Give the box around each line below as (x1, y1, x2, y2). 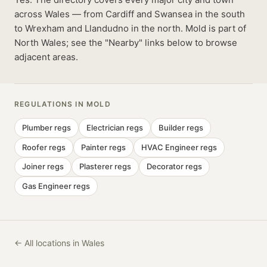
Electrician (86, 123, 125, 133)
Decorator (147, 162, 184, 172)
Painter (81, 142, 107, 152)
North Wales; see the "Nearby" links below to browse (14, 37, 237, 49)
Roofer (22, 142, 47, 152)
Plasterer (79, 162, 113, 172)
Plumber (22, 123, 52, 133)
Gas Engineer (22, 181, 72, 191)
